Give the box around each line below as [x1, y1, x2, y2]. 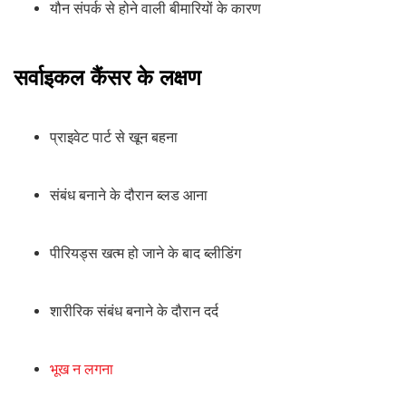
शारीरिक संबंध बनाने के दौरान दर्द [50, 303, 218, 321]
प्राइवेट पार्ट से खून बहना [50, 129, 178, 147]
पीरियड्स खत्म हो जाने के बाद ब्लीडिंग [50, 245, 241, 263]
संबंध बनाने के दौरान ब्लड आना [50, 187, 208, 205]
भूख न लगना [50, 361, 113, 379]
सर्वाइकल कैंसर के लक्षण [14, 64, 201, 92]
